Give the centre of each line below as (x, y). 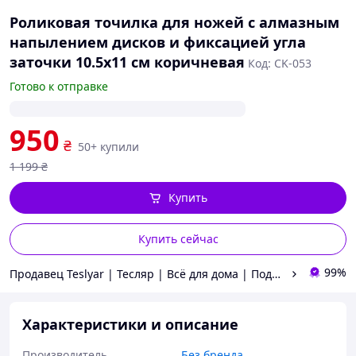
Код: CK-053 (280, 63)
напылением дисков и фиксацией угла (158, 42)
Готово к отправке (59, 86)
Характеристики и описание (130, 324)
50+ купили (108, 147)
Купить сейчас (178, 239)
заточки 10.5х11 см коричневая (127, 62)
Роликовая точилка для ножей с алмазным (174, 22)
